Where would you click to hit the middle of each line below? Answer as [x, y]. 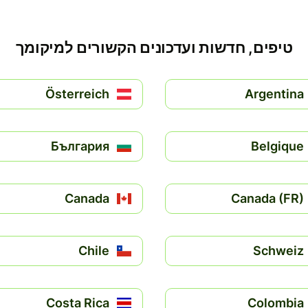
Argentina [274, 94]
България [80, 146]
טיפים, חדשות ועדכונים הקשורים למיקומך [154, 47]
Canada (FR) [267, 198]
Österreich [77, 94]
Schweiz [278, 251]
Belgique [277, 146]
